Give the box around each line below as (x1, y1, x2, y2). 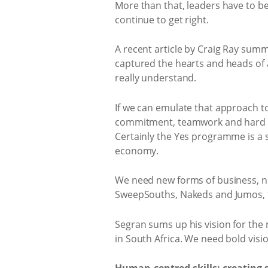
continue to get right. (115, 13, 209, 26)
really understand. (115, 71, 197, 84)
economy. (115, 144, 159, 157)
